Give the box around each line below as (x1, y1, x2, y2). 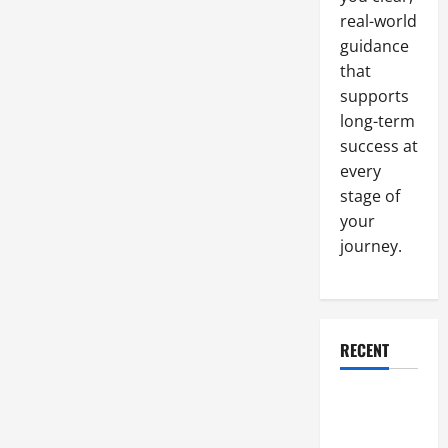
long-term (339, 110, 415, 132)
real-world (339, 10, 417, 32)
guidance (339, 35, 409, 57)
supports (339, 85, 409, 107)
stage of (339, 185, 400, 207)
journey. (339, 235, 402, 257)
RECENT (339, 338, 389, 362)
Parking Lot (339, 414, 414, 438)
